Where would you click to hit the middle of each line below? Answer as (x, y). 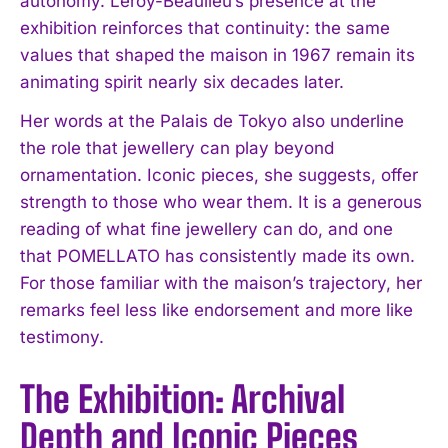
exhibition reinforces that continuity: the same (205, 27)
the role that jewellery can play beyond (177, 147)
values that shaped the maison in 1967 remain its (217, 54)
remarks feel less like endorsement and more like (216, 309)
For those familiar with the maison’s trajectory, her (221, 282)
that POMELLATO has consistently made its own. (217, 255)
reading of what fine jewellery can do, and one (206, 228)
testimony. (62, 336)
